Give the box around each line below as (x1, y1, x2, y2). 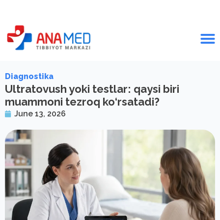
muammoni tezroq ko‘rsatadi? (5, 95, 160, 109)
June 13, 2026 (14, 109, 66, 119)
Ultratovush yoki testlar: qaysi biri (5, 82, 179, 96)
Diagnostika (5, 72, 54, 82)
